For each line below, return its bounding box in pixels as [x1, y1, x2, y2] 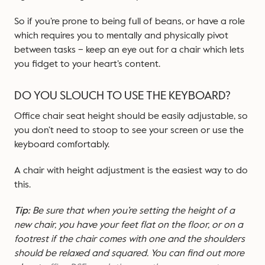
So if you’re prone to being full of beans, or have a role [14, 15, 245, 28]
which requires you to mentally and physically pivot [14, 29, 228, 42]
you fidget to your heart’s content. [14, 57, 160, 70]
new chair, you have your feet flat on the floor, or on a [14, 218, 243, 231]
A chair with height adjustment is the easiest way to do [14, 164, 248, 177]
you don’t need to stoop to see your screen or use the [14, 124, 244, 137]
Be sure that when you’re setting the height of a [30, 204, 235, 217]
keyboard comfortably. [14, 138, 112, 151]
